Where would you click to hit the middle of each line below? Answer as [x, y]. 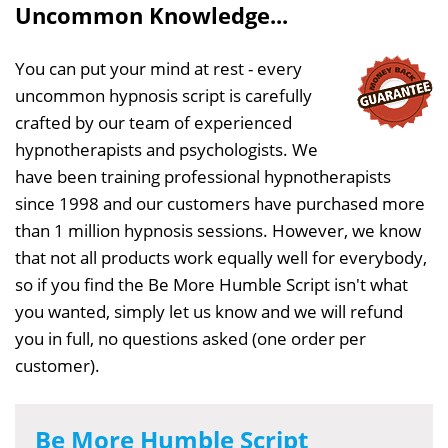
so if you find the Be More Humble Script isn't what [211, 284]
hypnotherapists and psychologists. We [166, 149]
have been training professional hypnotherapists [203, 176]
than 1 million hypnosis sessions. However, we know [218, 230]
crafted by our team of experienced [153, 122]
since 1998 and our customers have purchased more [220, 203]
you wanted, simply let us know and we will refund [209, 311]
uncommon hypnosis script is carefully [163, 95]
